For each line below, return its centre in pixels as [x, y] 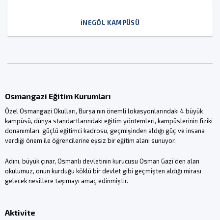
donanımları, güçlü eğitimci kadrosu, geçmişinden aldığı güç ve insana [105, 131]
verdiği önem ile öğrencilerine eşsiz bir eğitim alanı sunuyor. [90, 141]
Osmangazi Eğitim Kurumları [58, 96]
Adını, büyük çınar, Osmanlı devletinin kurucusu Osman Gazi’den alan [102, 161]
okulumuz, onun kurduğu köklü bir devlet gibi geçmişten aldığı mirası [103, 171]
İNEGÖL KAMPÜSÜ [110, 22]
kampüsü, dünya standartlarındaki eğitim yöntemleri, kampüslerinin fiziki [109, 121]
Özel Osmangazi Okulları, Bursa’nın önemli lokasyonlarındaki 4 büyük [104, 111]
